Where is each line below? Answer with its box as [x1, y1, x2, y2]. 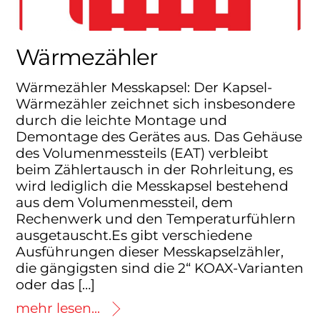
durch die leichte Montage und [16, 111, 228, 129]
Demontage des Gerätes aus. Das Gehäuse [16, 127, 303, 145]
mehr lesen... [16, 299, 101, 316]
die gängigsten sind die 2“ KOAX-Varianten [16, 259, 304, 276]
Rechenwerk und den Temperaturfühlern [16, 209, 296, 227]
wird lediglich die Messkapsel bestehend [16, 176, 289, 194]
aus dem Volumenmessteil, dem [16, 193, 234, 211]
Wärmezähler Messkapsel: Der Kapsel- [16, 78, 273, 96]
